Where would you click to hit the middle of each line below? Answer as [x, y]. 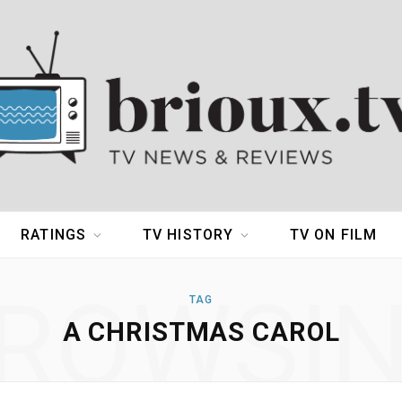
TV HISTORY [188, 235]
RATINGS [54, 235]
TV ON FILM [333, 235]
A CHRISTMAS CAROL [201, 332]
